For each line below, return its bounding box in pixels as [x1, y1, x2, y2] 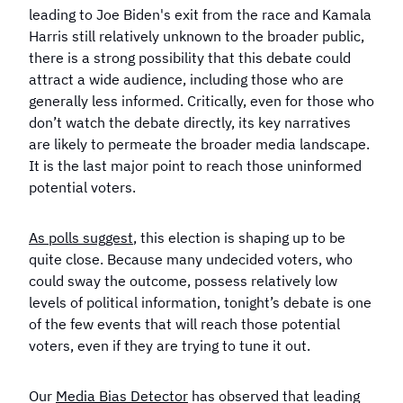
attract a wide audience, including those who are [29, 70, 344, 88]
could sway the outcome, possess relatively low [29, 272, 337, 290]
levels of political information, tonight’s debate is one [29, 293, 372, 311]
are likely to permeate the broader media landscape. [29, 135, 370, 153]
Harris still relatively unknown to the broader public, [29, 27, 364, 45]
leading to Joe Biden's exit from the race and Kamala [29, 5, 372, 23]
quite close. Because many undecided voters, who [29, 250, 353, 268]
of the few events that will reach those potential [29, 315, 340, 333]
